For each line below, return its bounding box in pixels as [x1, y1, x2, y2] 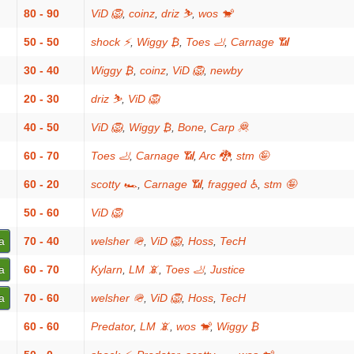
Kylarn [91, 263, 122, 276]
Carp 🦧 [210, 121, 249, 134]
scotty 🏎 [91, 178, 137, 190]
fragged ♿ [208, 178, 258, 190]
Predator [91, 320, 134, 333]
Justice [210, 263, 245, 276]
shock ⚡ [91, 36, 130, 48]
